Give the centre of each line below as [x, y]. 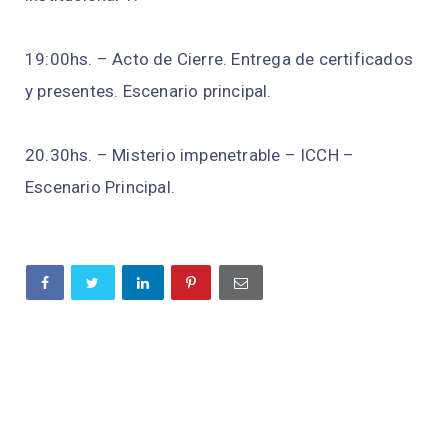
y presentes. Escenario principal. [148, 91]
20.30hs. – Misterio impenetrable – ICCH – [190, 155]
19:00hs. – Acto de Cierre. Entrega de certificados [219, 59]
